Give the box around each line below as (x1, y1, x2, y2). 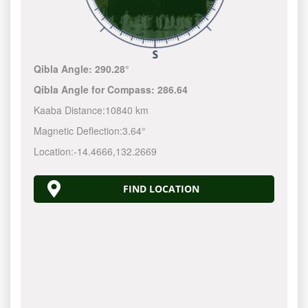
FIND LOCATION (122, 182, 199, 195)
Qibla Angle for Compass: (34, 82, 158, 96)
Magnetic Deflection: (34, 124, 123, 137)
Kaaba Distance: (34, 103, 106, 117)
